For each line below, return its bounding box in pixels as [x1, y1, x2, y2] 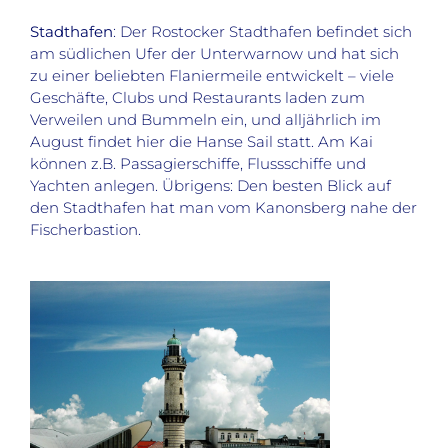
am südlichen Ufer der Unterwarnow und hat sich [29, 44, 399, 64]
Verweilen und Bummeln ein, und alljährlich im [29, 110, 381, 130]
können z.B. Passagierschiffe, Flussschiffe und [29, 154, 366, 174]
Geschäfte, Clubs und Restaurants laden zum [29, 88, 365, 108]
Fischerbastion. [29, 220, 141, 240]
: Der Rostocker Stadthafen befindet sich [112, 22, 412, 42]
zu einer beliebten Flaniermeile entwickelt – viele [29, 66, 394, 86]
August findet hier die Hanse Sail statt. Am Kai [29, 132, 373, 152]
